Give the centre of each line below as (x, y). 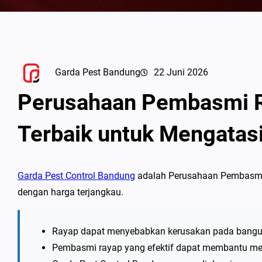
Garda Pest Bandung (98, 72)
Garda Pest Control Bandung (76, 176)
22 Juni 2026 (181, 72)
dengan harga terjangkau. (70, 192)
